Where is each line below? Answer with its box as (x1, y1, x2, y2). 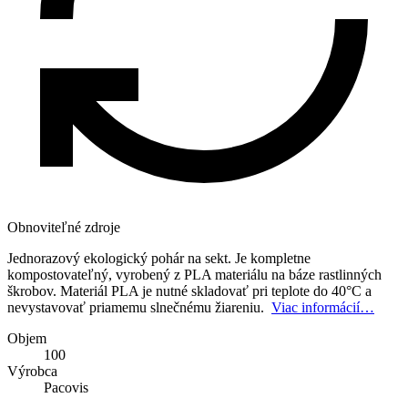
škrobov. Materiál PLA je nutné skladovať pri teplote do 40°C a (7, 282, 372, 299)
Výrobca (7, 362, 57, 379)
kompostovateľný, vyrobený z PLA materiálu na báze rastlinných (7, 266, 382, 282)
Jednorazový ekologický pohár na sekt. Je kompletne (7, 250, 311, 266)
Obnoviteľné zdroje (7, 219, 120, 235)
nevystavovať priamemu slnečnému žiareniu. (7, 299, 271, 315)
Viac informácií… (271, 299, 374, 315)
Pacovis (44, 379, 88, 395)
